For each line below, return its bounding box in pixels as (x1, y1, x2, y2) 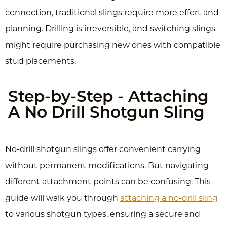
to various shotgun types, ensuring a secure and (5, 210, 200, 219)
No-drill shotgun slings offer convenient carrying (5, 145, 201, 154)
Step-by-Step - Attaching (8, 90, 209, 106)
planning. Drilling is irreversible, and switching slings (5, 25, 215, 33)
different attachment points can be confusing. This (5, 178, 211, 186)
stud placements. (5, 57, 76, 66)
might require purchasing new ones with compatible (5, 41, 220, 50)
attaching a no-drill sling (120, 194, 218, 203)
